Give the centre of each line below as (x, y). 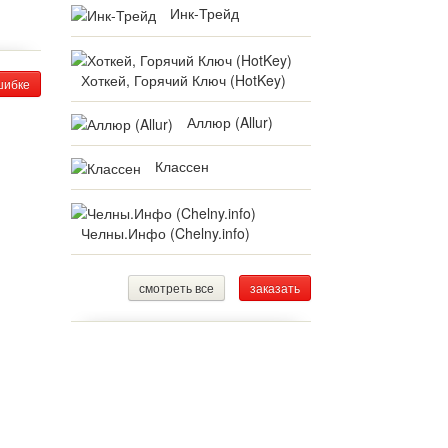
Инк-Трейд (204, 12)
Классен (182, 165)
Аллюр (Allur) (230, 121)
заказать (275, 287)
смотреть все (176, 287)
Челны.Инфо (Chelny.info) (165, 232)
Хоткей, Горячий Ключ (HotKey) (183, 79)
